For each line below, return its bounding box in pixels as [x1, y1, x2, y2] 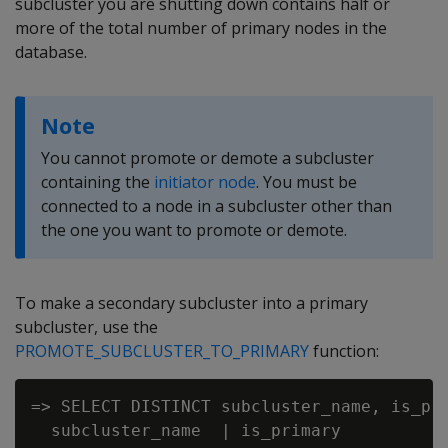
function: [309, 340, 379, 362]
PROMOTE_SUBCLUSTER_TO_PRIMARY [15, 340, 309, 362]
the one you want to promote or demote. [41, 219, 347, 241]
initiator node [154, 171, 256, 193]
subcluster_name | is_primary [31, 421, 341, 440]
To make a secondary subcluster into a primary [15, 292, 368, 314]
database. [15, 41, 87, 63]
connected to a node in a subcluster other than [41, 195, 392, 217]
